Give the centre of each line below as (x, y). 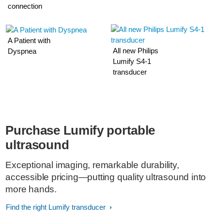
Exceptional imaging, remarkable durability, (92, 165)
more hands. (33, 189)
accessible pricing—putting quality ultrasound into (106, 177)
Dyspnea (22, 51)
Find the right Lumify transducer (57, 207)
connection (25, 6)
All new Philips (136, 51)
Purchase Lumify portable (80, 130)
